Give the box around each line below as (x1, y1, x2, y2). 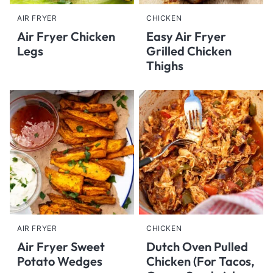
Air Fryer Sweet (17, 239, 105, 254)
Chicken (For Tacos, (146, 253, 255, 269)
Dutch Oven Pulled (146, 239, 248, 254)
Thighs (146, 58, 183, 73)
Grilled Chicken (146, 43, 232, 58)
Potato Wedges (17, 253, 102, 269)
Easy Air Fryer (146, 29, 226, 44)
